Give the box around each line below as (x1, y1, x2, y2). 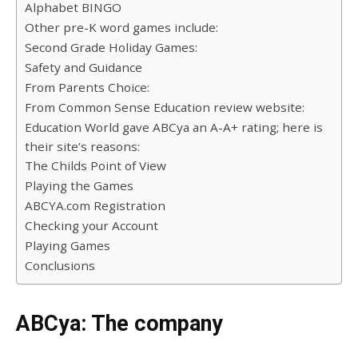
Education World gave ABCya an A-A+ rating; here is (25, 118, 323, 135)
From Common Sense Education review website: (25, 98, 304, 115)
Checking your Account (25, 217, 158, 233)
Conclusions (25, 257, 95, 273)
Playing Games (25, 237, 110, 253)
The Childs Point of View (25, 157, 166, 173)
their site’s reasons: (25, 137, 140, 154)
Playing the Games (25, 177, 133, 193)
